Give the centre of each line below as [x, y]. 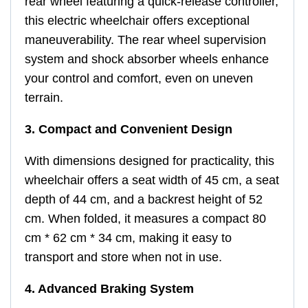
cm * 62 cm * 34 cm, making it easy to [128, 238]
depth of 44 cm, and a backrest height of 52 [144, 199]
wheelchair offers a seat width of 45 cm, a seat [152, 180]
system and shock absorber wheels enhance [147, 59]
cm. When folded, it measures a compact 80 [145, 218]
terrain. [44, 97]
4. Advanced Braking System [109, 288]
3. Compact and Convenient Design [129, 129]
